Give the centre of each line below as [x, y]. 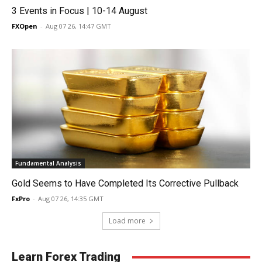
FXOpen [25, 26]
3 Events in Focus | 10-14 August [80, 11]
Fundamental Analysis [48, 163]
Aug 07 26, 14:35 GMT [71, 199]
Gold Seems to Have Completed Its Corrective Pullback [125, 184]
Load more [127, 221]
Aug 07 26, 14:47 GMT [78, 26]
